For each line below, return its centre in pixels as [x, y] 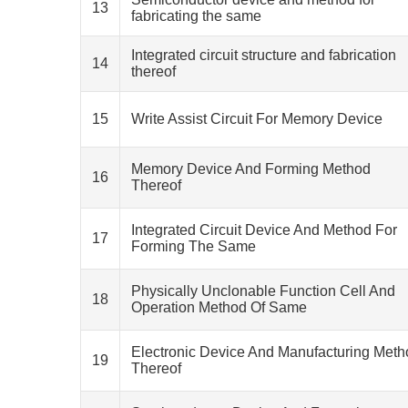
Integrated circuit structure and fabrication [264, 55]
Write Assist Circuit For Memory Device [257, 119]
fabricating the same [196, 16]
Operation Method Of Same [219, 307]
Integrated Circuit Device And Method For [264, 230]
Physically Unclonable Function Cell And [263, 291]
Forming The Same [194, 246]
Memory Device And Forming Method [251, 169]
